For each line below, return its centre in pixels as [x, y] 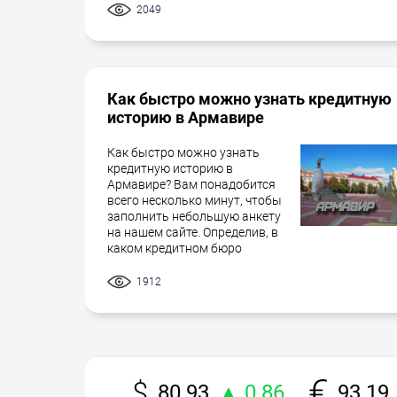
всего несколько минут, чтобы [195, 200]
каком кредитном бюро [175, 248]
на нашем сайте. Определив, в [193, 232]
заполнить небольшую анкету [194, 216]
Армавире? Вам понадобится [191, 184]
